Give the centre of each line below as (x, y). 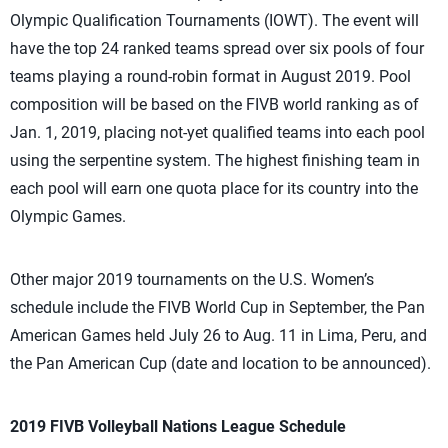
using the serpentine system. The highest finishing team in (215, 160)
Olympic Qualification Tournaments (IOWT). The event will (214, 20)
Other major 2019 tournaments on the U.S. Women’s (192, 279)
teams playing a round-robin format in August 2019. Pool (210, 76)
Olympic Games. (68, 216)
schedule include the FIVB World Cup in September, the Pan (217, 307)
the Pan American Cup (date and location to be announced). (220, 363)
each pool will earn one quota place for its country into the (214, 188)
